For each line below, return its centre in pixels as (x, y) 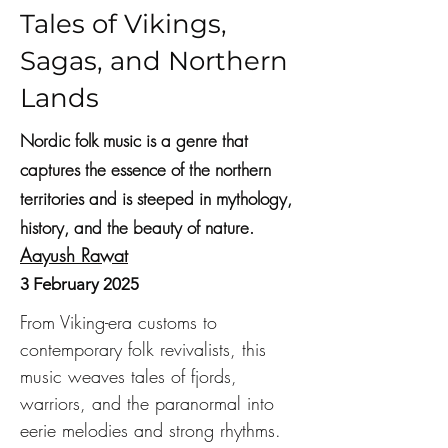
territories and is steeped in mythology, (156, 198)
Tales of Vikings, (123, 24)
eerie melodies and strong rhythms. (150, 430)
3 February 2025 (79, 284)
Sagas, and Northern (154, 61)
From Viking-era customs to (121, 322)
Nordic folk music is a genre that (134, 140)
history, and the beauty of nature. (137, 227)
